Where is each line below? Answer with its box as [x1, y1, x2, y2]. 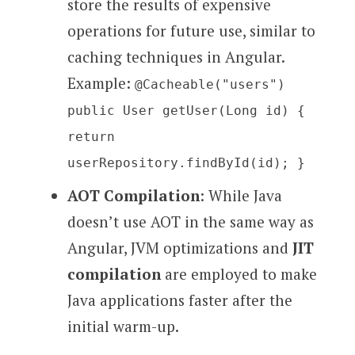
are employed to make [160, 263, 317, 284]
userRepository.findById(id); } [67, 155, 305, 171]
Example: [67, 73, 135, 94]
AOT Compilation [67, 185, 200, 205]
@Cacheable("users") [134, 77, 285, 93]
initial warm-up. [67, 315, 179, 336]
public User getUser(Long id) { [67, 103, 305, 119]
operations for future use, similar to [67, 21, 315, 41]
